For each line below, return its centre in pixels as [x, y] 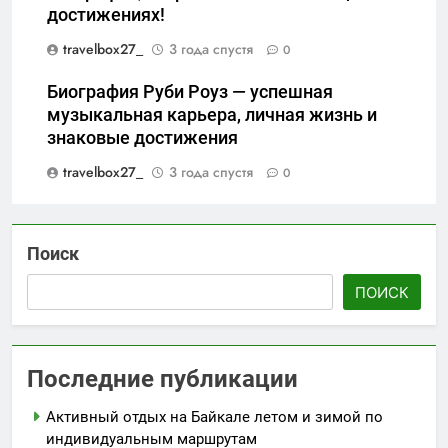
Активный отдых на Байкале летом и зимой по [214, 416]
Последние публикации [162, 378]
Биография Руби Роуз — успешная [190, 91]
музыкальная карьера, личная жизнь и [212, 114]
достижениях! [106, 14]
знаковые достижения [142, 137]
